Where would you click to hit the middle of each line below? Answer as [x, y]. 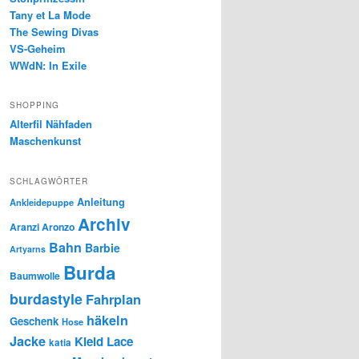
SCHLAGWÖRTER [49, 181]
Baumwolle [35, 275]
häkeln [107, 320]
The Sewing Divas [54, 31]
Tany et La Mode [50, 14]
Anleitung [101, 202]
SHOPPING [34, 105]
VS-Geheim [38, 48]
